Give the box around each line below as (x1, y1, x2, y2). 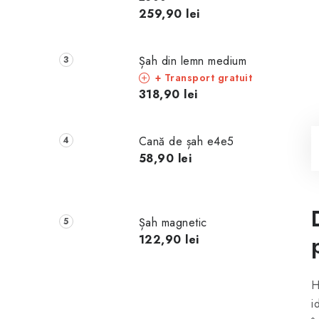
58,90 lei (138, 150, 192, 167)
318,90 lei (138, 86, 198, 103)
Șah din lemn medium (138, 52, 247, 69)
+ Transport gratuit (152, 70, 253, 85)
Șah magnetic (138, 214, 207, 231)
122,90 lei (138, 231, 199, 249)
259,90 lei (138, 5, 200, 22)
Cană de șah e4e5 (138, 133, 234, 150)
